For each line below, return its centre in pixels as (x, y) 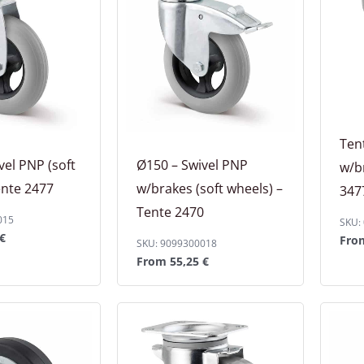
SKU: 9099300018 (177, 243)
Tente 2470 (170, 212)
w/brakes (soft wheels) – (210, 188)
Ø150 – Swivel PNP (192, 165)
